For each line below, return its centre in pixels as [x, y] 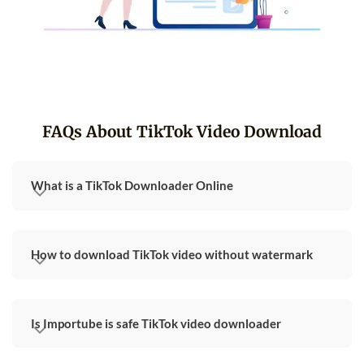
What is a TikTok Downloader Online [132, 186]
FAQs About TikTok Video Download [182, 131]
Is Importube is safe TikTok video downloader [156, 323]
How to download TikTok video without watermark [172, 255]
